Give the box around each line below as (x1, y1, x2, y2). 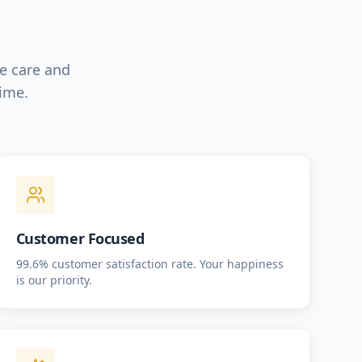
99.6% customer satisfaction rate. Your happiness (15, 256, 284, 271)
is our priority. (15, 272, 92, 288)
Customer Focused (15, 229, 145, 248)
